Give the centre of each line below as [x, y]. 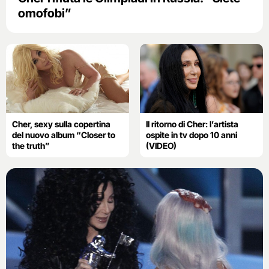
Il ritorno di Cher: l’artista [192, 124]
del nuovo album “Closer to [64, 134]
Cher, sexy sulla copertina [61, 124]
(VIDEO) [161, 145]
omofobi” [45, 13]
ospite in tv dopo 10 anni [191, 134]
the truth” [31, 145]
